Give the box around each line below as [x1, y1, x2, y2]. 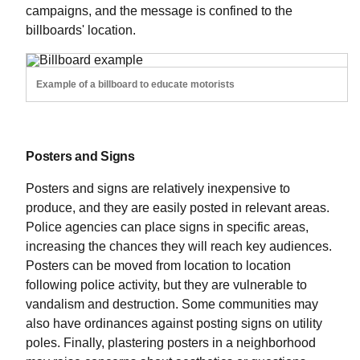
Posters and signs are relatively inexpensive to [26, 182, 290, 196]
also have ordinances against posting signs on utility [26, 317, 322, 331]
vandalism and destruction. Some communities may [26, 297, 318, 312]
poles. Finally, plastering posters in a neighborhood [26, 336, 316, 350]
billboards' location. [26, 23, 136, 38]
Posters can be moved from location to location [26, 259, 291, 273]
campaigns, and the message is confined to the [26, 4, 292, 18]
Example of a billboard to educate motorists [36, 79, 235, 91]
